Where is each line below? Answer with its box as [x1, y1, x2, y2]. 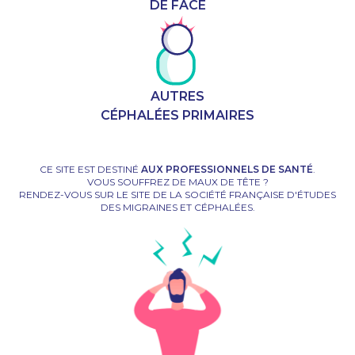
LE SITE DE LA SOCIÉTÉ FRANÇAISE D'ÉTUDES [116, 189, 336, 201]
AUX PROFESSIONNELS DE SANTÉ [141, 163, 313, 176]
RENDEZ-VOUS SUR [19, 189, 116, 201]
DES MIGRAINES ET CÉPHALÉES [100, 201, 253, 214]
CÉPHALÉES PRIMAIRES [101, 108, 254, 124]
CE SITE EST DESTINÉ [40, 163, 141, 176]
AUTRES [151, 89, 204, 105]
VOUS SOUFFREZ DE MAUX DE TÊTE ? [86, 176, 269, 189]
